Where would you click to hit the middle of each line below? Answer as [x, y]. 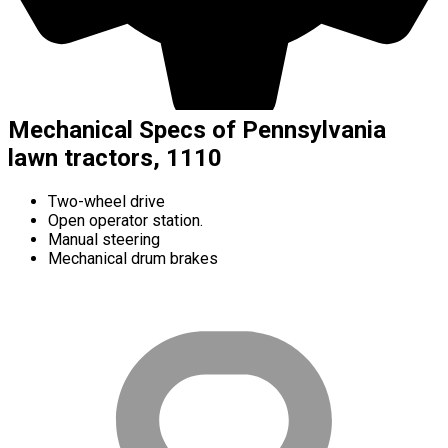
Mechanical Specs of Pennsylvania [197, 129]
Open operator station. [125, 220]
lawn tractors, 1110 [115, 157]
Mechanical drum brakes [133, 258]
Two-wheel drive [106, 201]
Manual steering [104, 239]
